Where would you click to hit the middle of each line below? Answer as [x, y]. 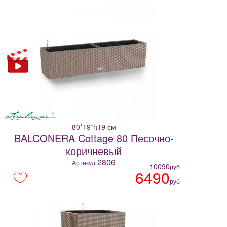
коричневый [94, 151]
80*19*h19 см [94, 127]
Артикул [84, 163]
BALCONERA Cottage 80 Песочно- [94, 138]
